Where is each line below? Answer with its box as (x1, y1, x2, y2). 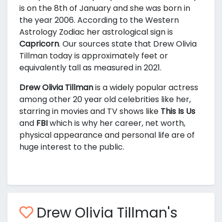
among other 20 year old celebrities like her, (19, 94, 191, 105)
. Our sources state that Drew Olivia (59, 38, 197, 50)
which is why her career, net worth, (48, 117, 185, 129)
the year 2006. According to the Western (19, 14, 179, 26)
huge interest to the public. (19, 141, 124, 153)
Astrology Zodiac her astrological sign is (19, 26, 173, 38)
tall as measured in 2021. (68, 62, 162, 73)
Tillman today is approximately (19, 50, 141, 61)
